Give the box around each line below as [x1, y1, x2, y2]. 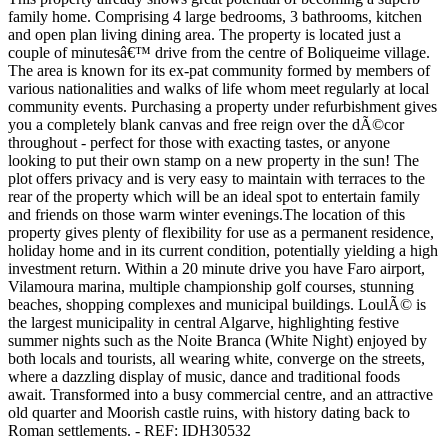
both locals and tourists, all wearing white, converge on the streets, [8, 349, 425, 367]
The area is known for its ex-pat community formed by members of [8, 61, 430, 79]
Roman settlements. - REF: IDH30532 [8, 421, 251, 439]
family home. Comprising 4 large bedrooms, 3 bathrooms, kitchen [8, 7, 422, 25]
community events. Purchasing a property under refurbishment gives [8, 97, 437, 115]
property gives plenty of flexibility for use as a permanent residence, [8, 223, 434, 241]
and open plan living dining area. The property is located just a [8, 25, 401, 43]
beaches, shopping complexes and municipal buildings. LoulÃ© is [8, 295, 426, 313]
